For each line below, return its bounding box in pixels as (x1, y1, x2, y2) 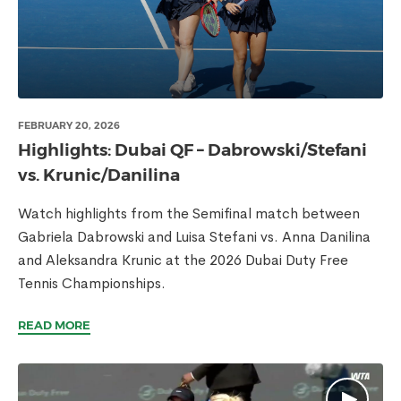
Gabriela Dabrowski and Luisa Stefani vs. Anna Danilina (18, 227, 371, 246)
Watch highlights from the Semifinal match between (18, 204, 360, 223)
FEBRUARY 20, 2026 (18, 119, 120, 132)
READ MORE (18, 318, 90, 332)
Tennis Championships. (18, 274, 166, 293)
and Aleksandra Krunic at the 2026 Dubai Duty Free (18, 251, 348, 269)
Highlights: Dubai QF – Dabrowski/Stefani (18, 140, 367, 160)
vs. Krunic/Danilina (18, 165, 180, 185)
